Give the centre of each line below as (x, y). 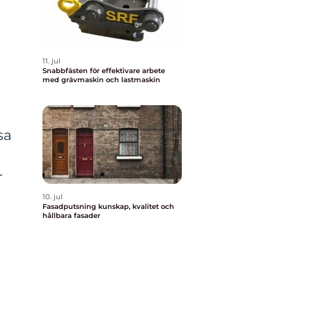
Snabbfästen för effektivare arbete (104, 71)
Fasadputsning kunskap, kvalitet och (70, 206)
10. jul (53, 197)
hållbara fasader (71, 216)
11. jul (52, 61)
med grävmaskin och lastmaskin (101, 80)
